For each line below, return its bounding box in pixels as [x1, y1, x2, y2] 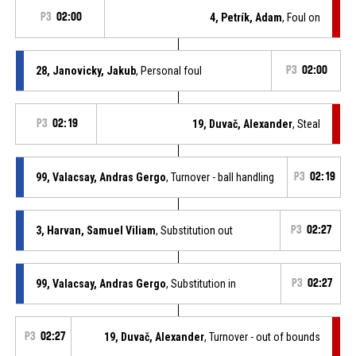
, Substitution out [155, 223, 233, 237]
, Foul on [282, 10, 321, 24]
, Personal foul [135, 64, 202, 77]
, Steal [292, 117, 321, 130]
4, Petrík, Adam [210, 10, 283, 24]
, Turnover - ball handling [165, 170, 274, 184]
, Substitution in [165, 277, 236, 290]
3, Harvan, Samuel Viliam [35, 223, 156, 237]
